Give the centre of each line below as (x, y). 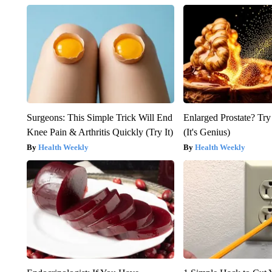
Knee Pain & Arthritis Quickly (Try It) (100, 132)
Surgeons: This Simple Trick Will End (99, 117)
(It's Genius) (207, 132)
